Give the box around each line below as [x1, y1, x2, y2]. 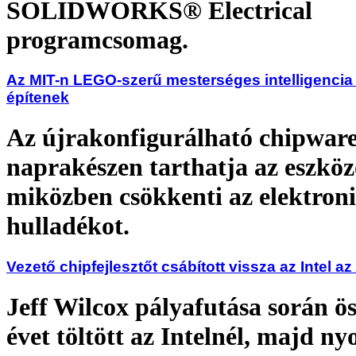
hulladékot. [6, 211, 130, 241]
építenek [6, 89, 69, 106]
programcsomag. [6, 25, 188, 54]
